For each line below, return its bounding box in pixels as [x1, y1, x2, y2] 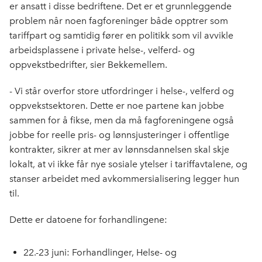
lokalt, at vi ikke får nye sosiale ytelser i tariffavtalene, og [9, 158, 247, 170]
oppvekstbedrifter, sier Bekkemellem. [9, 59, 172, 70]
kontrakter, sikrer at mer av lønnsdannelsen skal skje [9, 144, 229, 155]
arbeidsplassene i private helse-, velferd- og [9, 44, 195, 56]
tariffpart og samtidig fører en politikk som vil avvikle [9, 30, 233, 41]
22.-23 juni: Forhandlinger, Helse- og [23, 247, 177, 258]
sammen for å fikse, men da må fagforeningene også [9, 115, 234, 126]
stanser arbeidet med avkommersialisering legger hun [9, 173, 239, 184]
